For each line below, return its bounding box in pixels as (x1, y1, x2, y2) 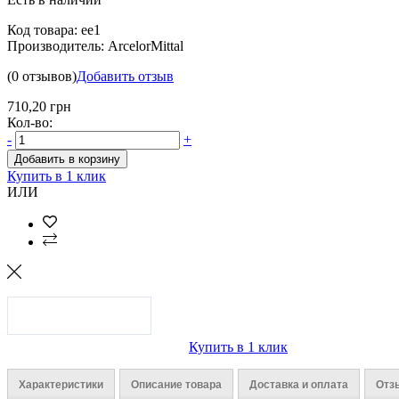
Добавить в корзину (14, 151, 120, 166)
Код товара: (7, 21, 81, 37)
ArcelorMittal (108, 37, 183, 53)
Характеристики (19, 378, 103, 391)
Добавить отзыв (77, 68, 174, 84)
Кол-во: (7, 114, 53, 130)
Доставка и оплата (249, 378, 348, 391)
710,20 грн (7, 98, 71, 114)
